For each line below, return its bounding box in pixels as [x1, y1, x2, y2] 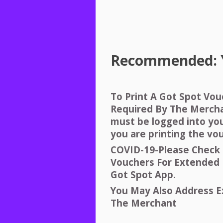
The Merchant [111, 196, 177, 209]
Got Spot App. [111, 168, 178, 181]
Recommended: [111, 51, 221, 70]
